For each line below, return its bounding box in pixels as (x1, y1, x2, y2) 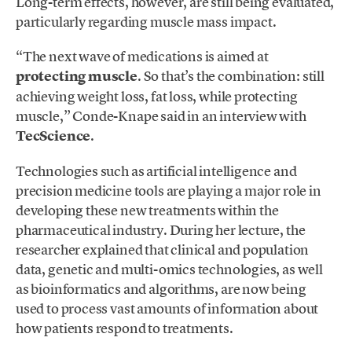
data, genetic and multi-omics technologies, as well (16, 260, 323, 279)
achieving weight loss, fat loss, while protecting (16, 86, 299, 105)
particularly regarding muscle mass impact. (16, 12, 277, 31)
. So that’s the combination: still (137, 66, 324, 85)
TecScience (16, 126, 91, 145)
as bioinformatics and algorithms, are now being (16, 280, 306, 299)
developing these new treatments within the (16, 201, 279, 220)
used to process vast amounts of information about (16, 299, 319, 318)
